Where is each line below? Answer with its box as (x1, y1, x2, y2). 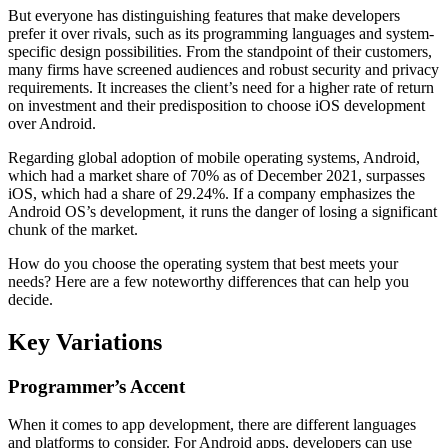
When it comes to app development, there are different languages (8, 416, 416, 434)
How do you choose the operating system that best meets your (8, 254, 398, 272)
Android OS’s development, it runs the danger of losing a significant (8, 202, 437, 220)
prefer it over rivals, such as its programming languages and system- (8, 24, 434, 42)
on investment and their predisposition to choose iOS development (8, 96, 425, 114)
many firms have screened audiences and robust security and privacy (8, 60, 439, 78)
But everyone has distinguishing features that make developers (8, 6, 400, 24)
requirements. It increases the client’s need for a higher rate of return (8, 78, 434, 96)
